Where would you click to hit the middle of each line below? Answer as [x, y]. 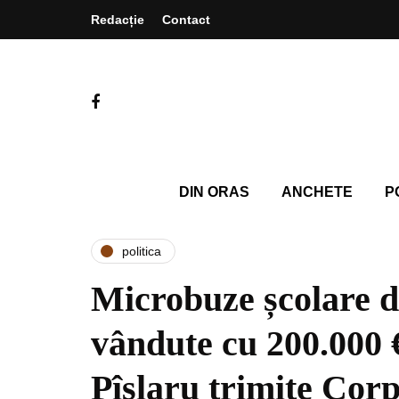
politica [142, 251]
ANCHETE [317, 192]
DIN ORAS [214, 192]
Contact [186, 20]
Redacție [118, 20]
